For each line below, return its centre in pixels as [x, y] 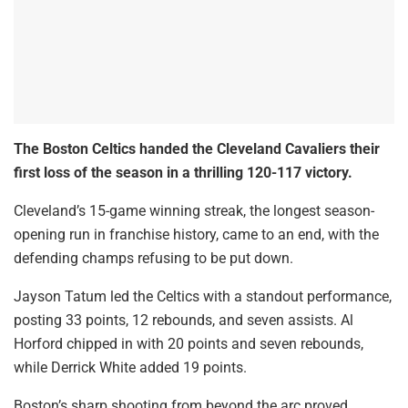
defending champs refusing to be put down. [153, 258]
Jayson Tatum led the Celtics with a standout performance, [203, 296]
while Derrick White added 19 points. [130, 367]
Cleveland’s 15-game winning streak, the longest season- [194, 210]
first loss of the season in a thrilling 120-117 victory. [183, 172]
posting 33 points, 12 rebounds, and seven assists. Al [184, 320]
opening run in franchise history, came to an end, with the [196, 234]
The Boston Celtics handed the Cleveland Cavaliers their [197, 148]
